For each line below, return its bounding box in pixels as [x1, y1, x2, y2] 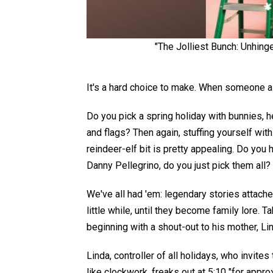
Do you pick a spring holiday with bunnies [87, 110, 262, 122]
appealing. [188, 143, 236, 155]
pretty [163, 143, 188, 155]
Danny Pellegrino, [87, 160, 161, 172]
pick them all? [212, 160, 271, 172]
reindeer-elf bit [87, 143, 153, 155]
